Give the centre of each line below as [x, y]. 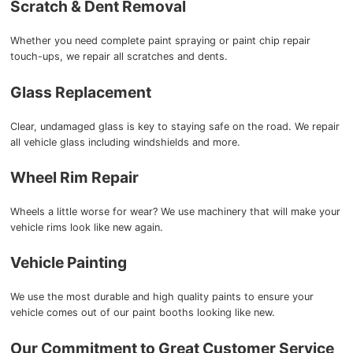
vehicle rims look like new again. [86, 228]
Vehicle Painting [68, 263]
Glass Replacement [80, 92]
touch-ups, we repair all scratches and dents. [119, 57]
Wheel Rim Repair [74, 177]
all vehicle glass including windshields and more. [125, 142]
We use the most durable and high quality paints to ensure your [162, 297]
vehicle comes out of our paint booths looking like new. [142, 313]
